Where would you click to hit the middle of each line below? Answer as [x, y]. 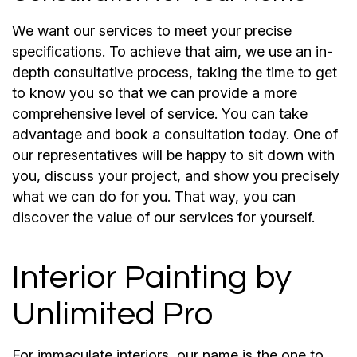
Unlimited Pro [112, 314]
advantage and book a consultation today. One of [175, 134]
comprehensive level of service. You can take [160, 113]
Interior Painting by [152, 277]
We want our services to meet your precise [152, 30]
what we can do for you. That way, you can [154, 196]
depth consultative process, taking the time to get [175, 72]
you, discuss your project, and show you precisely [176, 175]
